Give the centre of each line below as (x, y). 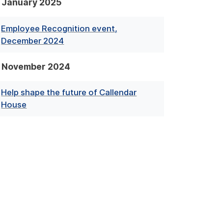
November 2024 (36, 66)
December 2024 (33, 41)
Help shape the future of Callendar (69, 92)
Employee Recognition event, (59, 28)
